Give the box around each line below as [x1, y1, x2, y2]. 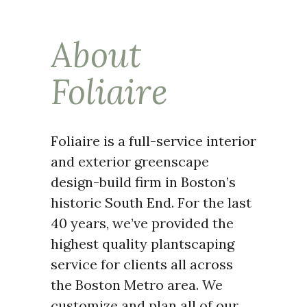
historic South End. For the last [51, 194, 251, 212]
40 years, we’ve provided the [51, 214, 234, 232]
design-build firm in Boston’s [51, 173, 236, 191]
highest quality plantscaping [51, 235, 234, 253]
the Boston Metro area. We [51, 276, 223, 294]
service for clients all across [51, 256, 233, 273]
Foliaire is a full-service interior [51, 132, 256, 150]
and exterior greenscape [51, 153, 209, 171]
